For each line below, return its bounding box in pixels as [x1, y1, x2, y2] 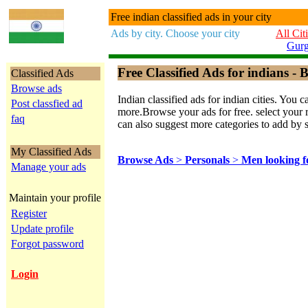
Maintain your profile [9, 192, 101, 203]
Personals [185, 153, 232, 166]
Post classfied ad [11, 98, 82, 109]
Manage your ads [11, 161, 86, 173]
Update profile [11, 223, 74, 234]
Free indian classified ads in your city [111, 11, 272, 23]
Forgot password [11, 238, 84, 250]
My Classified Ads [11, 146, 91, 157]
